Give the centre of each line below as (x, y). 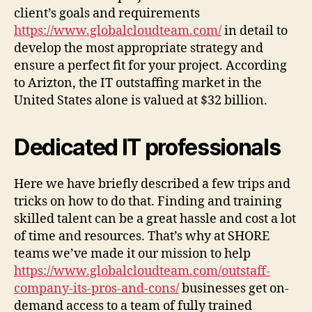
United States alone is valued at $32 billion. (141, 100)
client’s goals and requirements (107, 13)
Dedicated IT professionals (147, 147)
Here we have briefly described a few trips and (152, 184)
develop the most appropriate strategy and (139, 48)
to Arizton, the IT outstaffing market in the (138, 83)
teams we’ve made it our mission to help (132, 253)
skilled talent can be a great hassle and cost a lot (155, 219)
